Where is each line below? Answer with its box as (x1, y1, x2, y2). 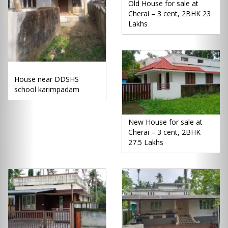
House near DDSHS (14, 74, 79, 84)
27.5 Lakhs (128, 137, 163, 148)
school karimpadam (14, 84, 79, 94)
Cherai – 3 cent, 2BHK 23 (128, 8, 211, 18)
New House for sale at (128, 117, 203, 127)
